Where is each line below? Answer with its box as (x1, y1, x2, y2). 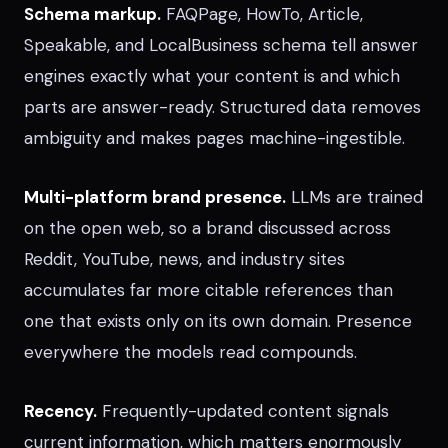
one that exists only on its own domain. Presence (24, 310, 412, 332)
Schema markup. (24, 3, 161, 25)
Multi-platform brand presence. (24, 186, 286, 208)
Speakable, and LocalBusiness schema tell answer (24, 34, 418, 56)
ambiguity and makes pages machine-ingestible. (24, 127, 405, 149)
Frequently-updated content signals (97, 400, 389, 422)
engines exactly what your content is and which (24, 65, 400, 87)
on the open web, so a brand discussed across (24, 217, 391, 239)
